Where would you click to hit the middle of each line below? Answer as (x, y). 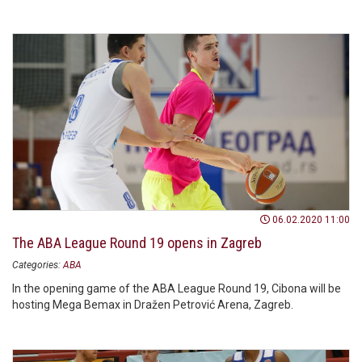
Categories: (36, 265)
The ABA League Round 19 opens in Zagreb (137, 243)
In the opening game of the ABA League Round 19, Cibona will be (177, 289)
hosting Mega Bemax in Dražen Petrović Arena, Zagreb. (153, 305)
